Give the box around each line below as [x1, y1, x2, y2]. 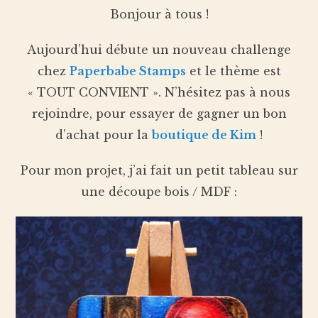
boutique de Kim [152, 128, 256, 142]
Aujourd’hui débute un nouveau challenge [27, 43, 291, 57]
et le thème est [185, 64, 281, 78]
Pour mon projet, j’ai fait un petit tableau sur [20, 163, 298, 177]
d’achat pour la [55, 128, 152, 142]
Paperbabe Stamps [69, 64, 186, 78]
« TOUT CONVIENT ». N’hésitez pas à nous [28, 85, 290, 99]
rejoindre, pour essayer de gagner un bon [31, 106, 287, 121]
